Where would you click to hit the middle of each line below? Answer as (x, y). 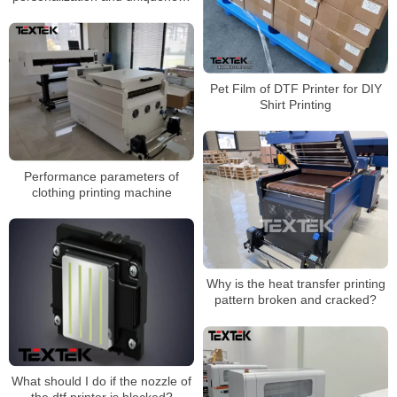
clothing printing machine (101, 192)
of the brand (101, 13)
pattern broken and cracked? (296, 300)
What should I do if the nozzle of (101, 381)
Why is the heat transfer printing (296, 284)
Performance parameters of (101, 176)
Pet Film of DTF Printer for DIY (296, 89)
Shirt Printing (296, 105)
